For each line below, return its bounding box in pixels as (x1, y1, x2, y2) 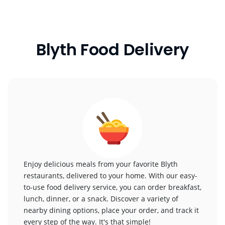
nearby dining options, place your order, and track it (24, 205, 199, 215)
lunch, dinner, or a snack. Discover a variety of (24, 194, 178, 203)
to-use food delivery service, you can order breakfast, (24, 182, 201, 192)
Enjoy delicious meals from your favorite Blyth (24, 159, 178, 169)
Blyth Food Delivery (36, 38, 189, 61)
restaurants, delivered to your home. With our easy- (24, 171, 197, 180)
